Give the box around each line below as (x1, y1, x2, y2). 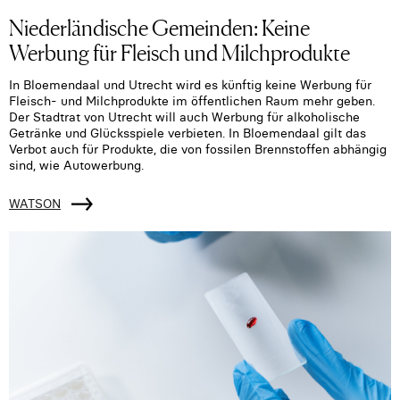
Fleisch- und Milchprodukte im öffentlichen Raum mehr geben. (9, 93, 375, 110)
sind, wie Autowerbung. (9, 157, 144, 174)
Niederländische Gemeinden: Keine (9, 11, 310, 43)
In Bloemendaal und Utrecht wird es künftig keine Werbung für (9, 77, 371, 94)
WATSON (9, 196, 61, 212)
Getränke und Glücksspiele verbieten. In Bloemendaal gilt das (9, 125, 366, 142)
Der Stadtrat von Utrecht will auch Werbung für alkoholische (9, 109, 360, 126)
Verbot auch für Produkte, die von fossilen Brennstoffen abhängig (9, 141, 387, 158)
